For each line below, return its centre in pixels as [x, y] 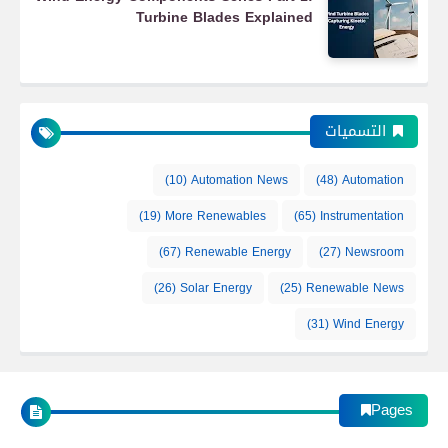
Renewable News [355, 288]
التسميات [355, 131]
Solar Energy [216, 288]
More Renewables [215, 216]
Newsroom [374, 252]
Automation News [239, 180]
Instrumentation [362, 216]
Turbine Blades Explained [224, 17]
